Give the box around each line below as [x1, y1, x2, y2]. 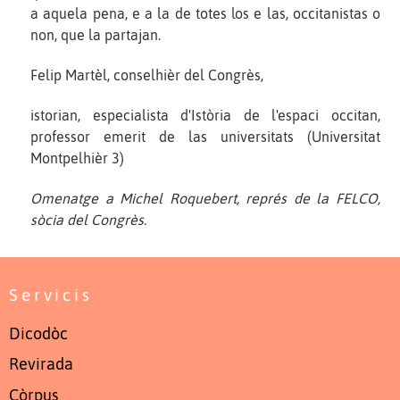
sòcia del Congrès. [30, 211, 146, 228]
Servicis [9, 285, 93, 305]
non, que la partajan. [30, 27, 161, 44]
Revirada [9, 355, 73, 374]
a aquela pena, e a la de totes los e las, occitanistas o [30, 5, 380, 22]
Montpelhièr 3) [30, 149, 124, 166]
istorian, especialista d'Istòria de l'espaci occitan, [30, 106, 380, 123]
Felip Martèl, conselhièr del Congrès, [30, 66, 263, 83]
